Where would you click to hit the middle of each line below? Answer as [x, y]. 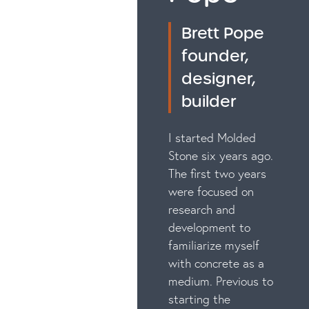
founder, [215, 56]
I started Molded [212, 138]
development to [209, 228]
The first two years [217, 174]
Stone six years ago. [220, 156]
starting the [199, 299]
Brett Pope [222, 33]
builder [209, 102]
